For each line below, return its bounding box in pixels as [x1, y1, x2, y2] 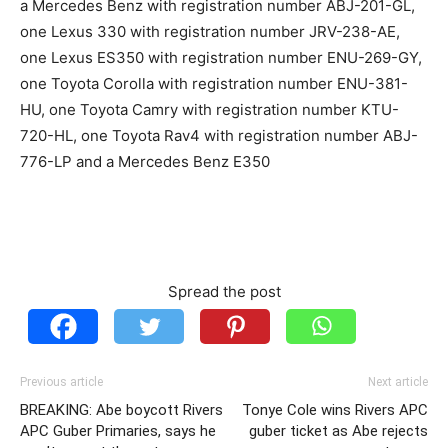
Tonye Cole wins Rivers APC [242, 401, 428, 420]
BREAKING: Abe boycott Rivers [20, 401, 223, 420]
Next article [368, 375, 428, 390]
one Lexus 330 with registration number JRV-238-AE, [20, 22, 400, 42]
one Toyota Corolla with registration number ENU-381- [20, 74, 408, 94]
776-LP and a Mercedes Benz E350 [20, 152, 270, 172]
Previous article [20, 375, 103, 390]
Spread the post [167, 282, 281, 302]
